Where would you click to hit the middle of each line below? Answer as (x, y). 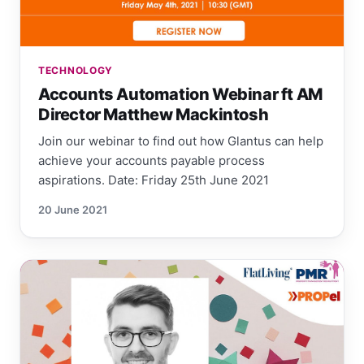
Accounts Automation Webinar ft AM (180, 95)
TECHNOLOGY (76, 71)
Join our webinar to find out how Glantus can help (181, 141)
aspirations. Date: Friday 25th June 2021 (154, 180)
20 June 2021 (73, 210)
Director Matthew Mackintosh (154, 115)
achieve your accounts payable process (152, 161)
